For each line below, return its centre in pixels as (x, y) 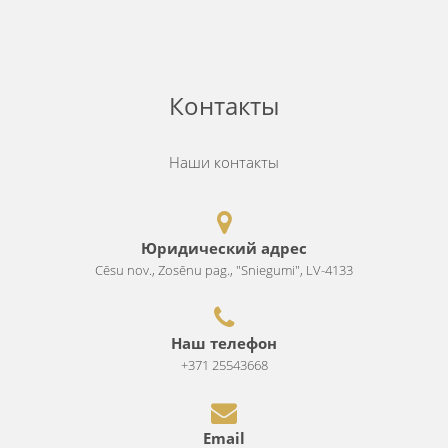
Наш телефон (224, 343)
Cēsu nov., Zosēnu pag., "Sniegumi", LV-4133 (224, 270)
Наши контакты (224, 162)
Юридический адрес (224, 248)
